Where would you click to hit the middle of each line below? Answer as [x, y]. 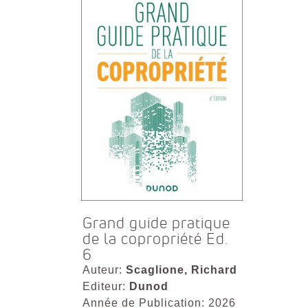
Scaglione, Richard [181, 270]
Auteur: [104, 270]
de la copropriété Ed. [155, 239]
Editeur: [106, 287]
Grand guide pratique [156, 223]
